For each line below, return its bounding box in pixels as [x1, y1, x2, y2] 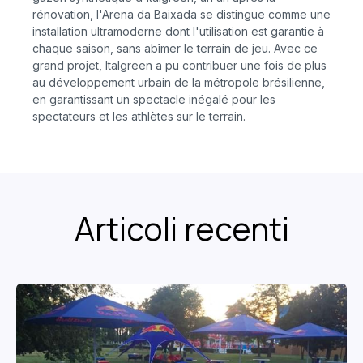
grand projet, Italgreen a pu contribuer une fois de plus [32, 58, 327, 73]
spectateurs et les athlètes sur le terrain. [32, 109, 246, 124]
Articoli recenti [74, 207, 289, 251]
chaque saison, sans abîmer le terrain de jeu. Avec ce [32, 41, 318, 56]
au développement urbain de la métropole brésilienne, [32, 75, 325, 90]
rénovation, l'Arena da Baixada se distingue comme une [32, 7, 331, 22]
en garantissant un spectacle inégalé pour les [32, 92, 275, 107]
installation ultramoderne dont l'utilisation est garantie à [32, 24, 324, 39]
